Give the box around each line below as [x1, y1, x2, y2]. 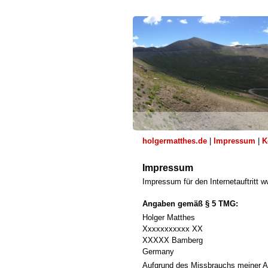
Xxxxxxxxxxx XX [142, 224, 203, 233]
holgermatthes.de [142, 136, 207, 145]
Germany [142, 247, 174, 256]
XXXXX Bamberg [142, 236, 203, 245]
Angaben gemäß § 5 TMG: [142, 199, 238, 208]
